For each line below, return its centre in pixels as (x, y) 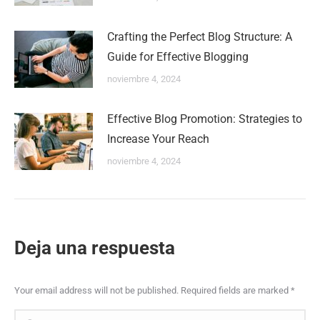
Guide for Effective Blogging (178, 57)
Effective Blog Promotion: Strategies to (205, 119)
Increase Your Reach (158, 139)
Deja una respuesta (95, 248)
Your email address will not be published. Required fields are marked (152, 290)
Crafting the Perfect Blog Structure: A (200, 37)
